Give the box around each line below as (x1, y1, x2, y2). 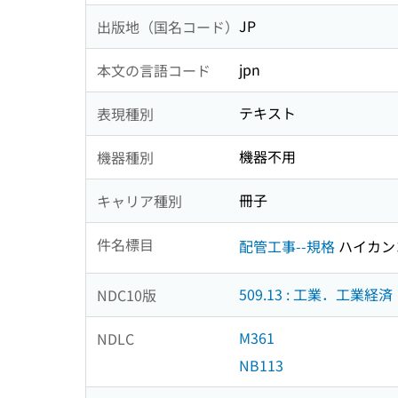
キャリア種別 (97, 189, 182, 211)
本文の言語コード (97, 59, 211, 81)
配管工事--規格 (239, 235, 335, 257)
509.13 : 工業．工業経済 (239, 283, 393, 306)
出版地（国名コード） (97, 15, 239, 37)
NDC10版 (97, 283, 156, 306)
